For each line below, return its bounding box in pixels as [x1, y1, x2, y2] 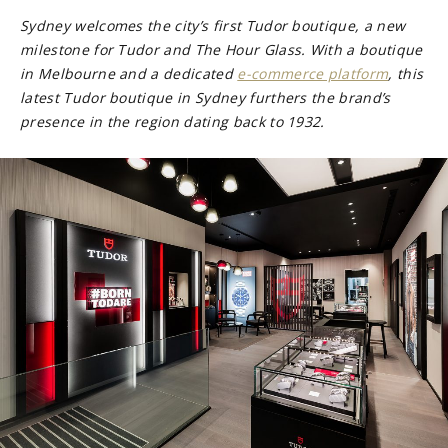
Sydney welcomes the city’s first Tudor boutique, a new [20, 15, 406, 35]
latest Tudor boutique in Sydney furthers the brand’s [20, 87, 391, 107]
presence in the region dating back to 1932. [20, 111, 325, 131]
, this [388, 63, 424, 83]
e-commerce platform [237, 63, 389, 83]
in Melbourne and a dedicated [20, 63, 238, 83]
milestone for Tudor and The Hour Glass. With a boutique [20, 39, 423, 59]
